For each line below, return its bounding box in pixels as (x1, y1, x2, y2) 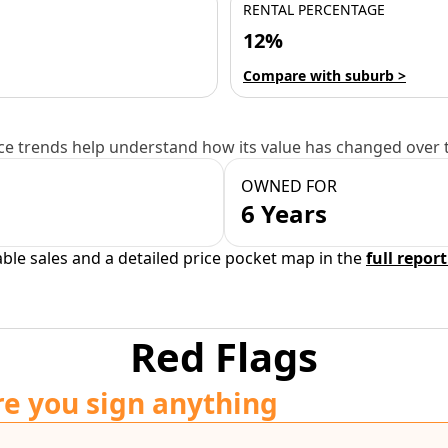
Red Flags (130, 329, 318, 384)
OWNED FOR (241, 175, 337, 197)
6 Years (241, 197, 327, 230)
